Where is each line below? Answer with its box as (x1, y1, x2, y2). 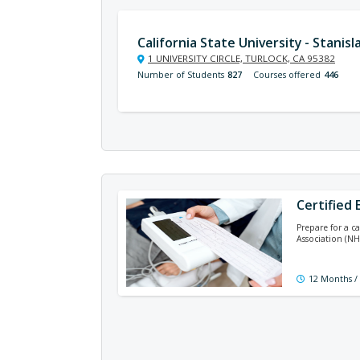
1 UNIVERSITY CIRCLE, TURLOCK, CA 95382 (148, 52, 335, 64)
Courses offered (253, 69, 321, 80)
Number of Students (137, 69, 224, 80)
